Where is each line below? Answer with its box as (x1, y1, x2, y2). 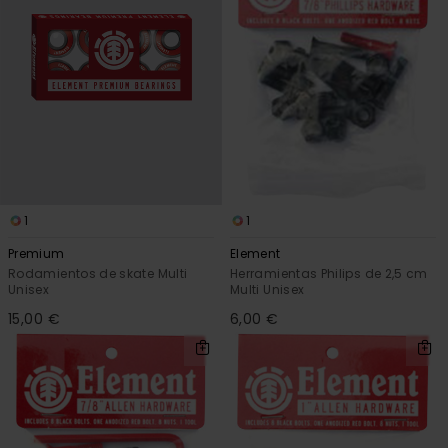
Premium (8, 245, 65, 263)
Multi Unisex (230, 281, 305, 299)
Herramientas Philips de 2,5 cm (230, 265, 428, 283)
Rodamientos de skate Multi (8, 265, 188, 283)
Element (230, 245, 281, 263)
